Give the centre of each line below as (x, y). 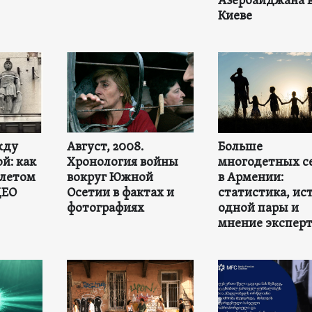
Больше (240, 148)
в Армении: (250, 178)
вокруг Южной (110, 178)
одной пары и (258, 209)
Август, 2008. (105, 148)
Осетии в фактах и (120, 194)
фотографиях (105, 209)
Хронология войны (122, 163)
